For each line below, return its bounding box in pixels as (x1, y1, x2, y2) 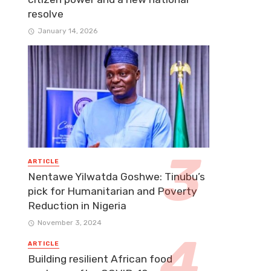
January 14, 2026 (37, 26, 97, 35)
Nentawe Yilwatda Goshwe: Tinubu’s (28, 171, 205, 183)
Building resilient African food (28, 253, 172, 266)
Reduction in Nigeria (28, 200, 126, 212)
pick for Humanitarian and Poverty (28, 185, 197, 197)
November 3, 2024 (37, 218, 102, 227)
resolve (28, 7, 64, 20)
